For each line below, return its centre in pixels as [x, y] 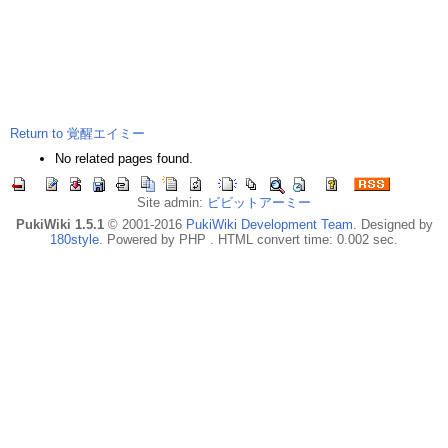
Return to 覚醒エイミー [77, 133]
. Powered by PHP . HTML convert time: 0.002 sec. [248, 239]
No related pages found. [124, 158]
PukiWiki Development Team [269, 224]
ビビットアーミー [259, 202]
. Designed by [392, 224]
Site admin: [172, 202]
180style [74, 239]
